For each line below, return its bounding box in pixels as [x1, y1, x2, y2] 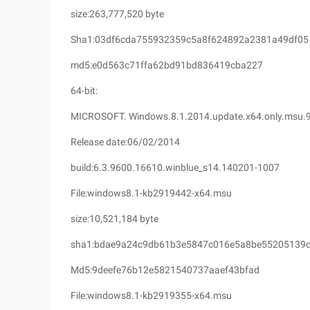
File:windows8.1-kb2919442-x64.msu [71, 188, 232, 199]
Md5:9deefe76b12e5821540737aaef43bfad [71, 264, 259, 275]
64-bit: [71, 85, 98, 96]
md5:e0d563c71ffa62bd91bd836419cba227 [71, 60, 263, 71]
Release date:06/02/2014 [71, 136, 180, 147]
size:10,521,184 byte [71, 213, 158, 224]
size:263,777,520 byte [71, 8, 164, 19]
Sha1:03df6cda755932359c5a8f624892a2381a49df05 [71, 34, 309, 45]
